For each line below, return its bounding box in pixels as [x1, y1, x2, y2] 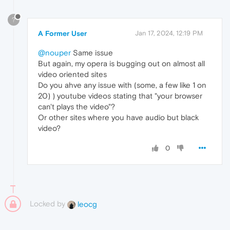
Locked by [30, 199, 67, 208]
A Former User [38, 29, 87, 38]
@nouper [38, 48, 71, 57]
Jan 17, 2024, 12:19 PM [135, 29, 203, 37]
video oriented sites [38, 70, 107, 79]
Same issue [71, 48, 113, 57]
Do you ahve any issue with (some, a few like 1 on [38, 81, 206, 90]
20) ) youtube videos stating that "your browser [38, 91, 202, 101]
